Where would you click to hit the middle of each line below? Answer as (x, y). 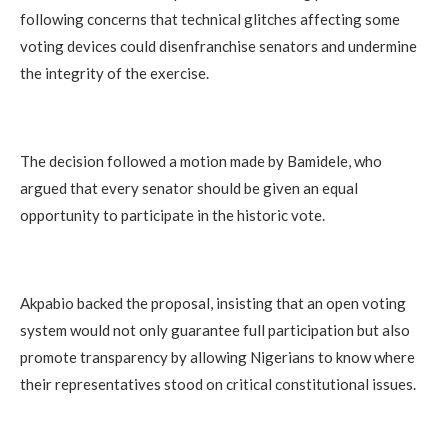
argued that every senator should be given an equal (189, 188)
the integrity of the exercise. (114, 73)
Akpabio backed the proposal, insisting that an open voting (213, 303)
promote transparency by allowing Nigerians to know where (217, 357)
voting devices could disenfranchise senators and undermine (218, 46)
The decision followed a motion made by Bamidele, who (201, 161)
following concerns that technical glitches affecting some (210, 19)
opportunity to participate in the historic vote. (172, 215)
